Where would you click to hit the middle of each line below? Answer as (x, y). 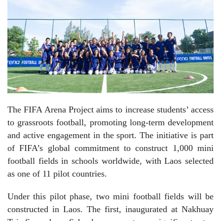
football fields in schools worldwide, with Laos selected (110, 161)
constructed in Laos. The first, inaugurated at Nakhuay (110, 209)
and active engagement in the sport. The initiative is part (110, 135)
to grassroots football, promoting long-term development (110, 122)
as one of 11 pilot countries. (57, 173)
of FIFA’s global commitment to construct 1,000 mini (110, 148)
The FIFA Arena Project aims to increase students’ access (110, 109)
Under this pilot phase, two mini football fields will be (110, 196)
